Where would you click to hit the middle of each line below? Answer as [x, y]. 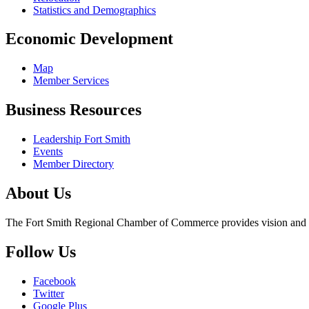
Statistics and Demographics [94, 10]
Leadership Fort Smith [82, 139]
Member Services [71, 81]
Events [48, 152]
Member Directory [73, 164]
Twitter [49, 293]
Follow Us [41, 251]
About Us [38, 193]
